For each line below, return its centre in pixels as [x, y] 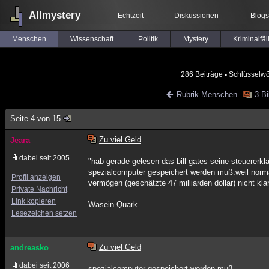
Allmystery [55, 15]
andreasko [29, 248]
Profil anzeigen [36, 177]
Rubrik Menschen [207, 95]
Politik [148, 39]
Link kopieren [34, 201]
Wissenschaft [92, 39]
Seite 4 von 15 [35, 119]
